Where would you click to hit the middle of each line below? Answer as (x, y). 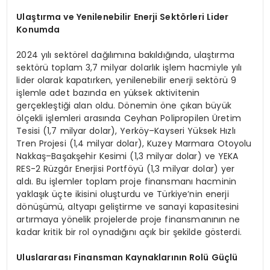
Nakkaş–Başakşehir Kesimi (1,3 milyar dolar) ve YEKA (127, 156)
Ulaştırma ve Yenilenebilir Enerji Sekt (98, 17)
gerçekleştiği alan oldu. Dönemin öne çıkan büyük (124, 106)
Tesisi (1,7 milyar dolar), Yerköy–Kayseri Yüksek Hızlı (126, 131)
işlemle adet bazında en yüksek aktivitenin (108, 93)
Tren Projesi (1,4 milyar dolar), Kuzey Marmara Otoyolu (134, 144)
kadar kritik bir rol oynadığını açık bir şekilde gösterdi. (129, 232)
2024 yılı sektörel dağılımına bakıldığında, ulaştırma (125, 55)
